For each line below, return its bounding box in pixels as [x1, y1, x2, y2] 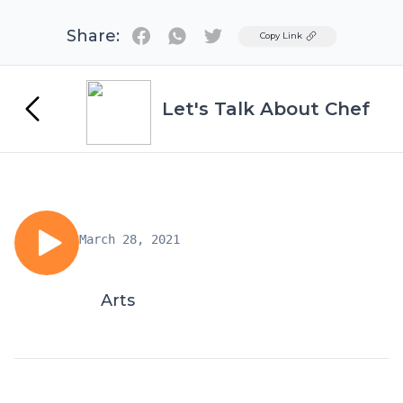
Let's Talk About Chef [162, 98, 370, 120]
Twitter [212, 26, 264, 43]
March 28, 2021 [79, 232, 180, 246]
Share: [67, 26, 120, 46]
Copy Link [260, 31, 302, 40]
